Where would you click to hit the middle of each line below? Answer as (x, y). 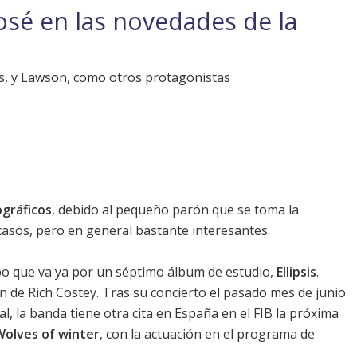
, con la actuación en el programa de (207, 334)
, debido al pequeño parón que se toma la (175, 210)
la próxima (306, 314)
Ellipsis (296, 272)
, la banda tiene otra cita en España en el (131, 314)
